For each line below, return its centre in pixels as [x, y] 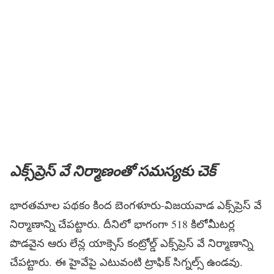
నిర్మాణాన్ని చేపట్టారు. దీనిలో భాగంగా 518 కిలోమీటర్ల [122, 224]
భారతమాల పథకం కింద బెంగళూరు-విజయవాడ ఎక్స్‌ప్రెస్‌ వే [136, 205]
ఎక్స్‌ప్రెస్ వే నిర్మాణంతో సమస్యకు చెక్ [113, 171]
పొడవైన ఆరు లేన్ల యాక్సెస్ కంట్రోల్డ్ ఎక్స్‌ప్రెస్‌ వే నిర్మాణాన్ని [131, 243]
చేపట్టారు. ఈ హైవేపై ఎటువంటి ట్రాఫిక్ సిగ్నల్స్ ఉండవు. [126, 262]
